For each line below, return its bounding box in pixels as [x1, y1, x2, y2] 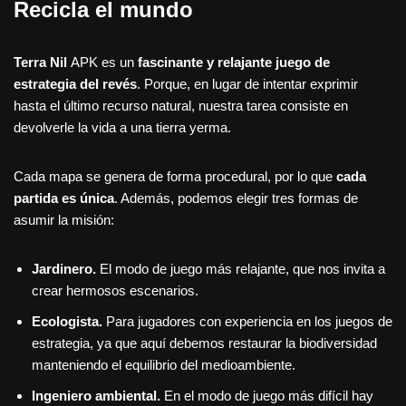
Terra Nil [14, 53, 67, 70]
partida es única [14, 189, 114, 206]
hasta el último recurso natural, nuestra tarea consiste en [14, 97, 348, 113]
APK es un [67, 53, 138, 70]
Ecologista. [32, 313, 102, 329]
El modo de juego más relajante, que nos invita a [96, 260, 385, 276]
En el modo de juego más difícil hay [160, 387, 373, 403]
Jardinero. [32, 260, 96, 276]
